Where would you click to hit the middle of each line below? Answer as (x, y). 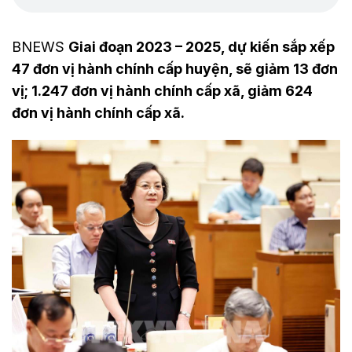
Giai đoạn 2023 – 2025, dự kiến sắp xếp (202, 47)
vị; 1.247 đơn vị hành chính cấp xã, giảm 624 (162, 91)
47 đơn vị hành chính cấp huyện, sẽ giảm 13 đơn (175, 69)
